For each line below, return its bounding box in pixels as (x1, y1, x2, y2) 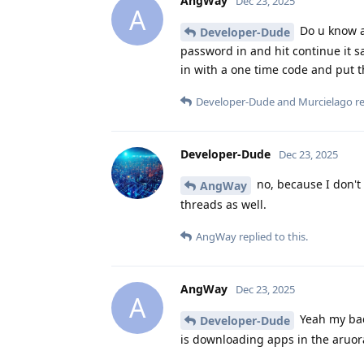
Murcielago (298, 94, 353, 110)
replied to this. (236, 228, 308, 244)
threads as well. (180, 196, 266, 212)
